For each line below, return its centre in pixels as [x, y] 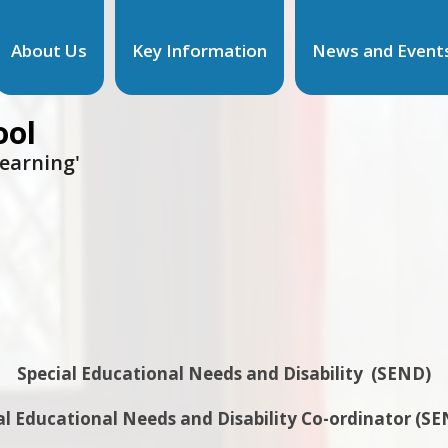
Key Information [199, 50]
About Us [48, 50]
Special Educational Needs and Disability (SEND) [224, 373]
